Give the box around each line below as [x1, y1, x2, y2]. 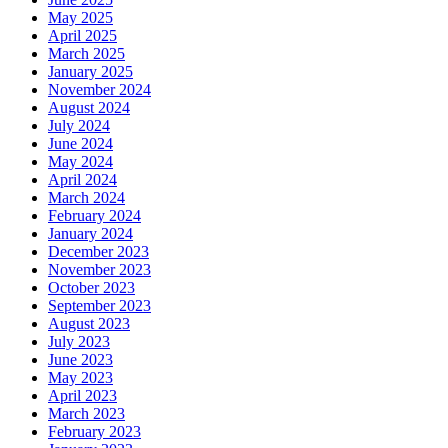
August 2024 [48, 98, 130, 116]
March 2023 [48, 404, 125, 422]
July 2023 [48, 332, 110, 350]
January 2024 [48, 224, 133, 242]
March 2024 [48, 188, 125, 206]
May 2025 [48, 8, 113, 26]
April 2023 [48, 386, 117, 404]
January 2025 [48, 62, 133, 80]
